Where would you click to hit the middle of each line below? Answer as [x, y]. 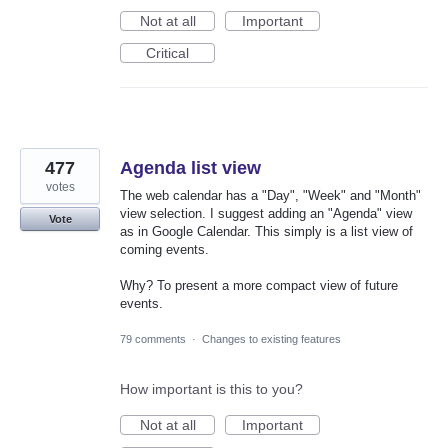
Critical [167, 53]
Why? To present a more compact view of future [259, 286]
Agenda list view [190, 168]
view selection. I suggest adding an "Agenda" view [266, 214]
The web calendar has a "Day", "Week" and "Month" [270, 196]
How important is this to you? [211, 388]
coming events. [164, 250]
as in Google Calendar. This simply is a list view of [266, 232]
